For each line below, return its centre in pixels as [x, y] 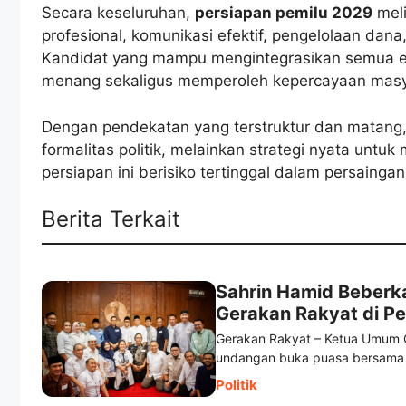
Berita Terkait [111, 219]
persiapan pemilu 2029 [284, 13]
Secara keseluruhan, [118, 13]
